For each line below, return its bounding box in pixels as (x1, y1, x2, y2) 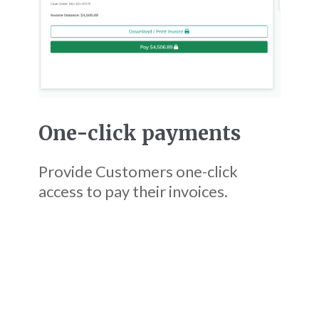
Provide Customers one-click (38, 162, 239, 182)
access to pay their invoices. (38, 182, 229, 202)
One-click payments (38, 121, 241, 147)
